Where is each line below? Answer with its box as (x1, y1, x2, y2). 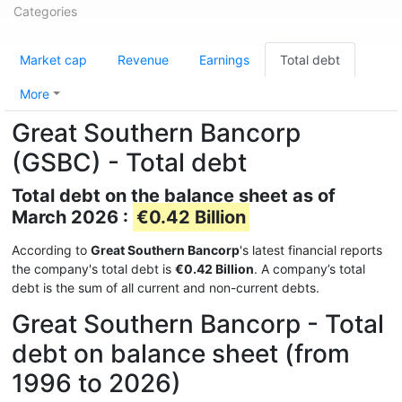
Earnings (199, 52, 249, 67)
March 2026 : (12, 206, 133, 228)
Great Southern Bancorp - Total (12, 309, 384, 339)
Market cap (20, 52, 87, 67)
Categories (13, 4, 77, 19)
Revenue (118, 52, 169, 67)
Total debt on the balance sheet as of (12, 185, 336, 206)
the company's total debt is (12, 261, 175, 276)
